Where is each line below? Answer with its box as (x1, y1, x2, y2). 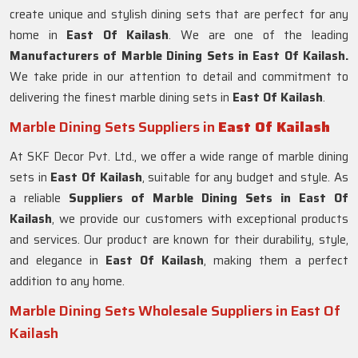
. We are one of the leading (169, 26, 349, 45)
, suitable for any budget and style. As (141, 168, 349, 187)
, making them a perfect (204, 251, 348, 270)
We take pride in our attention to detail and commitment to (10, 67, 348, 86)
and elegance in (10, 251, 105, 270)
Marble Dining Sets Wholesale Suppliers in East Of (10, 300, 340, 322)
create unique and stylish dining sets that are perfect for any (10, 5, 348, 24)
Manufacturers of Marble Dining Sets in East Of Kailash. (10, 46, 348, 66)
